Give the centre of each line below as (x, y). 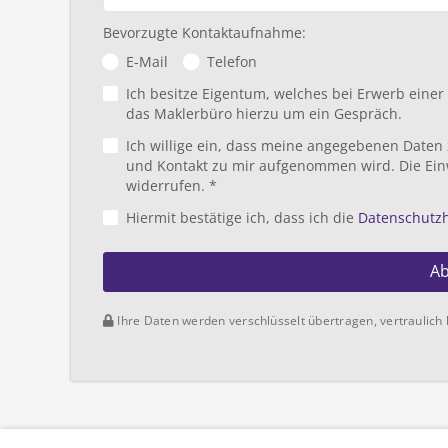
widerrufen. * (171, 186)
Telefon (232, 62)
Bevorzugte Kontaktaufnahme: (204, 33)
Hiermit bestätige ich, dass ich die (242, 218)
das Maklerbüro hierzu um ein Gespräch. (264, 114)
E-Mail (147, 62)
